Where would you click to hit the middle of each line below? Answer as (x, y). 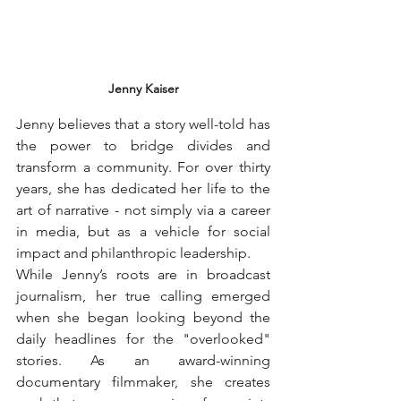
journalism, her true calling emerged (143, 295)
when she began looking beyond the (143, 317)
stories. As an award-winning (143, 360)
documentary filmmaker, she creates (143, 381)
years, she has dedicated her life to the (143, 188)
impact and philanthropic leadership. (133, 252)
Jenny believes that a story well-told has (143, 124)
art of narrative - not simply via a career (143, 209)
